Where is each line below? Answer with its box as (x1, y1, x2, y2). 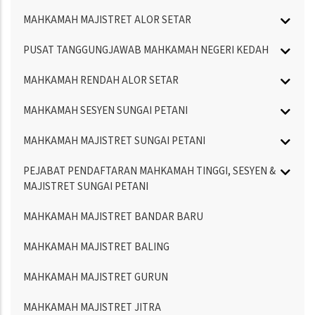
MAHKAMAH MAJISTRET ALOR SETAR (23, 13, 191, 28)
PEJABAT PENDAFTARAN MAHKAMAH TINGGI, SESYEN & (23, 164, 276, 179)
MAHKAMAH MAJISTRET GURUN (23, 270, 168, 285)
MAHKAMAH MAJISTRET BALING (23, 240, 169, 255)
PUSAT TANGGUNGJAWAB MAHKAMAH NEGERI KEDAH (23, 43, 269, 58)
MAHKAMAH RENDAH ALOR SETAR (23, 73, 179, 89)
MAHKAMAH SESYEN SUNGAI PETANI (23, 103, 188, 119)
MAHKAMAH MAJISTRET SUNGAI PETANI (23, 134, 205, 149)
